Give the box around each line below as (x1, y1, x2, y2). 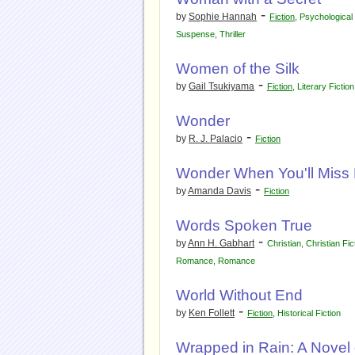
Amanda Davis (188, 185, 251, 197)
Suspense (176, 29, 215, 39)
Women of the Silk (176, 60, 300, 77)
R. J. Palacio (189, 133, 242, 144)
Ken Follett (189, 307, 235, 319)
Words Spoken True (176, 217, 312, 234)
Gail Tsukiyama (189, 81, 254, 92)
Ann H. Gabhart (188, 238, 254, 249)
